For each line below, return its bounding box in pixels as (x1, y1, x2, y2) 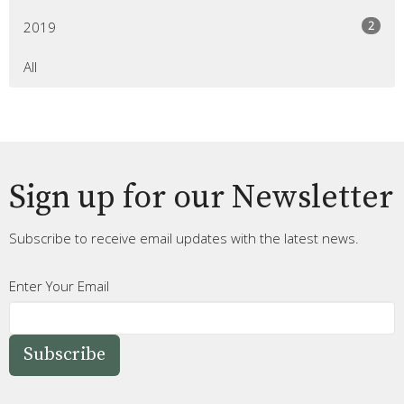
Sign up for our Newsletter (9, 178, 393, 219)
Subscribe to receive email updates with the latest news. (9, 229, 359, 248)
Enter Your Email (9, 277, 109, 296)
